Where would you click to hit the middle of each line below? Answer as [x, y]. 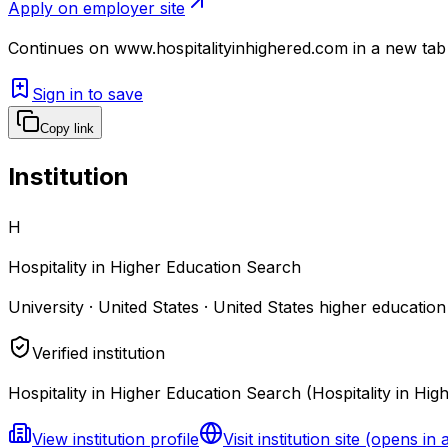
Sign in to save [87, 93]
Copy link [67, 128]
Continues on [58, 47]
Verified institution [98, 352]
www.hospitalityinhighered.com [231, 47]
